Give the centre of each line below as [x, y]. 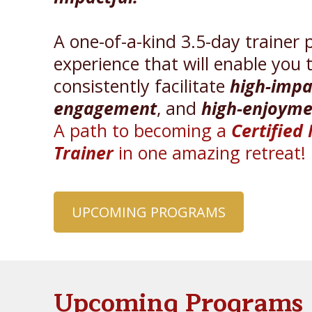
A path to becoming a [143, 130]
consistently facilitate [142, 85]
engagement [106, 108]
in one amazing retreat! [210, 152]
